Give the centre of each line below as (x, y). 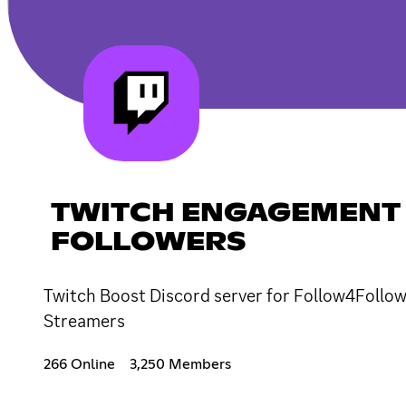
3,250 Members (180, 364)
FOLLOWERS (149, 242)
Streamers (84, 320)
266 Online (79, 364)
